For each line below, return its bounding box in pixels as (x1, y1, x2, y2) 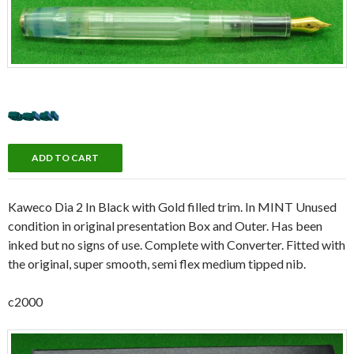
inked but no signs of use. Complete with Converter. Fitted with (8, 237, 345, 253)
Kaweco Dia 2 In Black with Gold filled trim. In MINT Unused (8, 199, 337, 215)
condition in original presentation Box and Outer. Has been (8, 218, 322, 234)
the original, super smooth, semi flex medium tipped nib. (8, 256, 306, 272)
